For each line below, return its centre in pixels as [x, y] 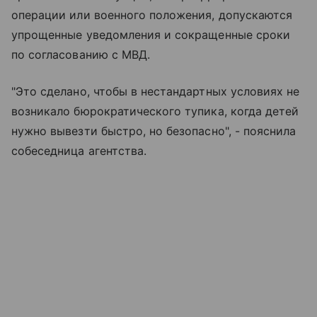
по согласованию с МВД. [81, 55]
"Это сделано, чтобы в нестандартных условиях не [156, 92]
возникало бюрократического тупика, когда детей [155, 111]
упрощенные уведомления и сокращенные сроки [151, 35]
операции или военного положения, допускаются [152, 15]
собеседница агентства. [79, 151]
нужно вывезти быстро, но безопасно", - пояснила [154, 131]
